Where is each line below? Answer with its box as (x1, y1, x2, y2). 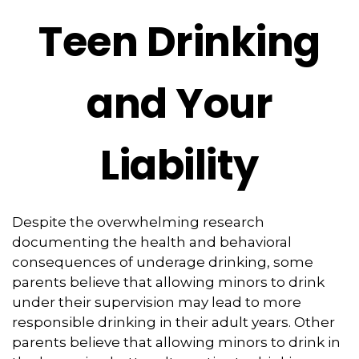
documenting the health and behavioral (12, 234, 292, 250)
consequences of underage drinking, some (12, 254, 313, 270)
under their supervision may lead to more (12, 294, 301, 310)
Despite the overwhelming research (12, 214, 264, 230)
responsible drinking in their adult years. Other (12, 314, 335, 330)
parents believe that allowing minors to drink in (12, 334, 341, 350)
